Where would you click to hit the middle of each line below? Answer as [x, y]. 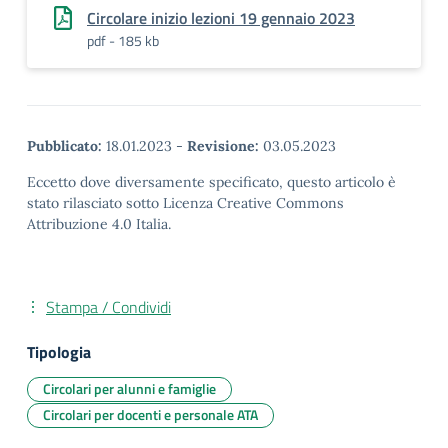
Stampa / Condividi [108, 307]
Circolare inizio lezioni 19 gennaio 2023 [221, 18]
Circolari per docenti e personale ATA [150, 414]
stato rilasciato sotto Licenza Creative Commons [185, 203]
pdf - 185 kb [123, 40]
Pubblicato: [64, 146]
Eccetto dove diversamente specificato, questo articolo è [211, 182]
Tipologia [59, 352]
